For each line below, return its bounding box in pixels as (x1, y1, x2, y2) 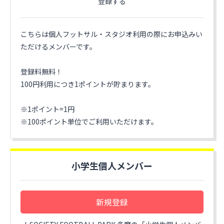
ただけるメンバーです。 (20, 41, 96, 51)
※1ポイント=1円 (20, 104, 74, 114)
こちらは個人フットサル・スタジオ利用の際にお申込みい (20, 29, 202, 39)
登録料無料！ (20, 66, 62, 76)
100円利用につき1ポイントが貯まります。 (20, 79, 155, 89)
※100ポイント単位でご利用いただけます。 (20, 116, 158, 126)
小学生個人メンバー (71, 159, 152, 172)
